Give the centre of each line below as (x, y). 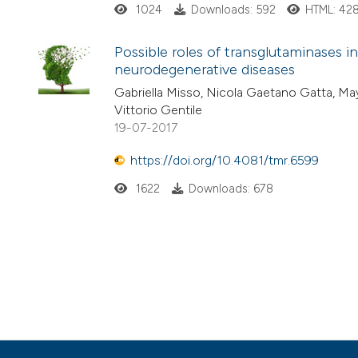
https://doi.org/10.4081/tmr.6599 (225, 160)
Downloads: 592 (233, 10)
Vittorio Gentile (158, 110)
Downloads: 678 (231, 189)
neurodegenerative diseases (205, 69)
